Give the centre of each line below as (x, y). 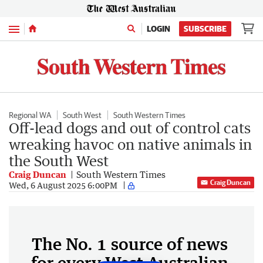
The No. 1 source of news (130, 243)
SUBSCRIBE (205, 29)
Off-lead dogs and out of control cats (130, 127)
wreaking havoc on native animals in (130, 144)
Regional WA (30, 115)
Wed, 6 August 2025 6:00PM (63, 186)
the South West (59, 160)
